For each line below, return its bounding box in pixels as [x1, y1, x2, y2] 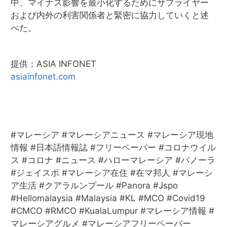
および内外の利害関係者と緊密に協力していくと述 [11, 10, 209, 20]
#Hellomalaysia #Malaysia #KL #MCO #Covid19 [11, 193, 205, 203]
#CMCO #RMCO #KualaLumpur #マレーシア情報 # [11, 206, 214, 216]
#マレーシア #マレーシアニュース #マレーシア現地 [11, 130, 213, 140]
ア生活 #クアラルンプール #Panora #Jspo [11, 180, 178, 191]
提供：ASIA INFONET [11, 58, 96, 69]
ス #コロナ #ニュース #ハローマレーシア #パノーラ [11, 155, 215, 165]
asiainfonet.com [11, 71, 75, 82]
